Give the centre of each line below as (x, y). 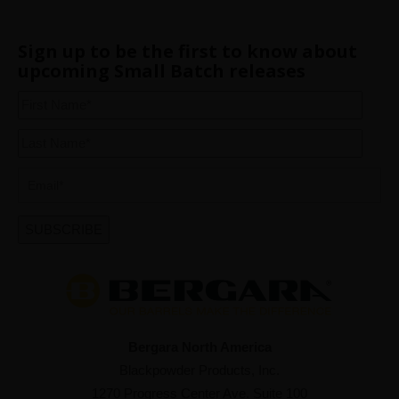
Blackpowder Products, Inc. (199, 370)
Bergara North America (199, 346)
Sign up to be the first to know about (187, 52)
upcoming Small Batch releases (162, 71)
